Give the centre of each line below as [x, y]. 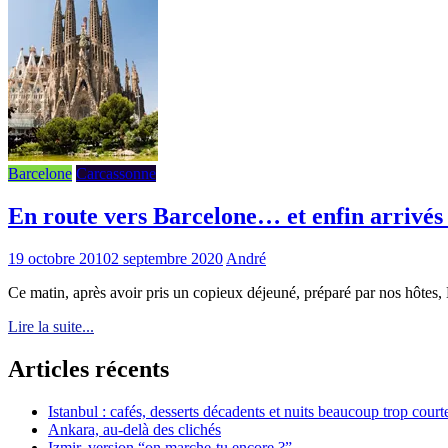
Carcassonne [116, 173]
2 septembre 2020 [167, 258]
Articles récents [88, 368]
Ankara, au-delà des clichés [134, 429]
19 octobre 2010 [59, 258]
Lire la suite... [51, 326]
